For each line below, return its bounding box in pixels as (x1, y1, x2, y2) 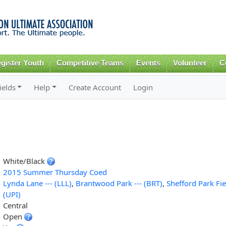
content (81, 23, 103, 33)
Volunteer (173, 59, 207, 67)
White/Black (3, 155, 47, 166)
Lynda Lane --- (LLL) (3, 178, 72, 188)
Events (136, 59, 161, 67)
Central (3, 200, 28, 210)
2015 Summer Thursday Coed (3, 166, 107, 177)
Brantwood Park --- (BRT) (75, 178, 162, 188)
